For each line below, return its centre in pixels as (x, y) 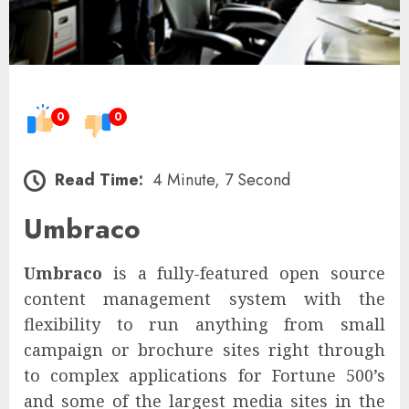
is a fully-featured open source (244, 273)
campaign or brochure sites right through (204, 349)
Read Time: (99, 179)
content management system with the (204, 298)
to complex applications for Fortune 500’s (204, 375)
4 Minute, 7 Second (221, 179)
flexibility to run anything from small (204, 324)
